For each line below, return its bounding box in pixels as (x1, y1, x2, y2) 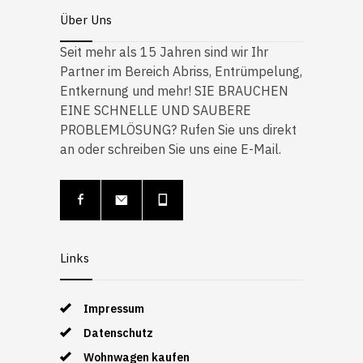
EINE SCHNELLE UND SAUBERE (60, 101, 251, 118)
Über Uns (60, 11, 112, 28)
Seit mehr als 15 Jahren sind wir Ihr (60, 43, 268, 60)
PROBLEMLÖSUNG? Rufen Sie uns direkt (60, 121, 297, 138)
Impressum (83, 301, 144, 316)
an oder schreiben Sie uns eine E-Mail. (60, 140, 281, 157)
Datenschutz (83, 325, 153, 340)
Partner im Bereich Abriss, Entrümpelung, (60, 62, 302, 79)
